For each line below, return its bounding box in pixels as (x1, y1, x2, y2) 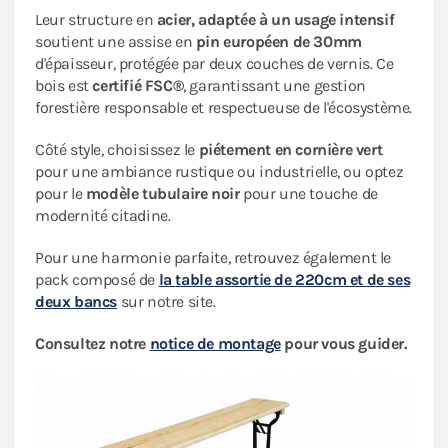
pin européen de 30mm (192, 32, 362, 52)
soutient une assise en (35, 32, 193, 52)
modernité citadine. (35, 206, 171, 226)
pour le (35, 184, 86, 204)
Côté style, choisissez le (35, 140, 199, 160)
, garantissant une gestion (183, 76, 366, 96)
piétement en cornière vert (198, 140, 383, 160)
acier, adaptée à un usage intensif (156, 10, 395, 30)
